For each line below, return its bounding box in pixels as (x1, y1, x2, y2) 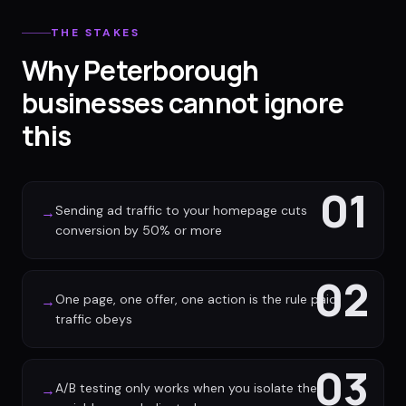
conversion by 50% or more (55, 222, 222, 238)
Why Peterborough (22, 52, 258, 89)
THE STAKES (51, 25, 140, 40)
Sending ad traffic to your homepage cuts (55, 202, 307, 218)
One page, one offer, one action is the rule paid (55, 291, 337, 307)
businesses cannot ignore (22, 84, 343, 121)
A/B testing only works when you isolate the (55, 380, 317, 396)
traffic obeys (55, 311, 132, 327)
